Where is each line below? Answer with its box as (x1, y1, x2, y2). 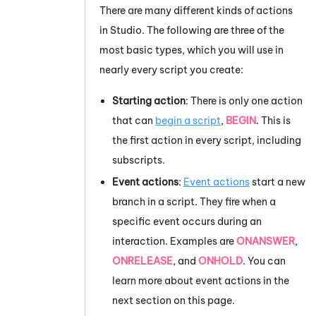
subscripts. (112, 153, 165, 166)
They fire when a (200, 195, 276, 208)
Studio (110, 23, 142, 37)
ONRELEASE (112, 254, 173, 267)
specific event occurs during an (112, 214, 262, 228)
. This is (256, 114, 291, 127)
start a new (250, 175, 305, 188)
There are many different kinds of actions (99, 4, 293, 17)
